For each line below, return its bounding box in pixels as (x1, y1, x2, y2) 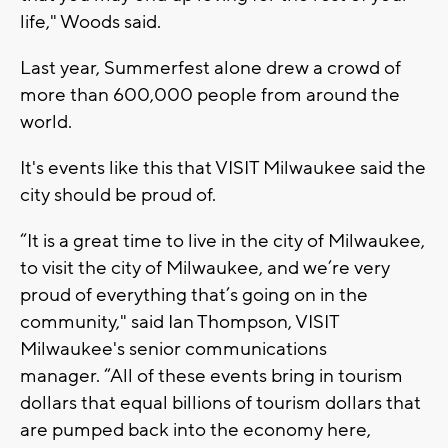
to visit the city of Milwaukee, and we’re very (20, 255, 390, 280)
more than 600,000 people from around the (20, 82, 400, 107)
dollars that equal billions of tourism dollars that (20, 390, 421, 415)
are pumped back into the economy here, (20, 417, 371, 442)
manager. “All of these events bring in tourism (20, 363, 403, 388)
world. (20, 109, 72, 134)
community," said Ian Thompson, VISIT (20, 309, 339, 334)
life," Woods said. (20, 9, 161, 34)
